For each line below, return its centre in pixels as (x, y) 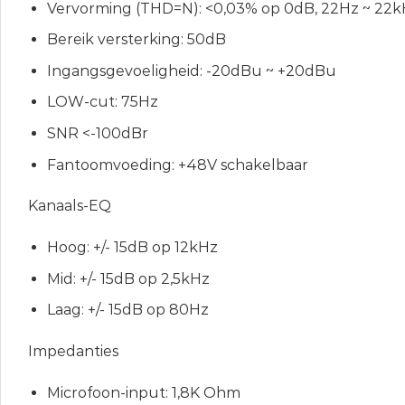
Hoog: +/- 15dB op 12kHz (132, 248)
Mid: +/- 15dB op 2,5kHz (128, 278)
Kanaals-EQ (70, 206)
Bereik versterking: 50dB (136, 40)
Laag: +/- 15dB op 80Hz (127, 310)
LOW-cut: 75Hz (102, 102)
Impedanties (73, 352)
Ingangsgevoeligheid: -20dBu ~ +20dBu (191, 71)
